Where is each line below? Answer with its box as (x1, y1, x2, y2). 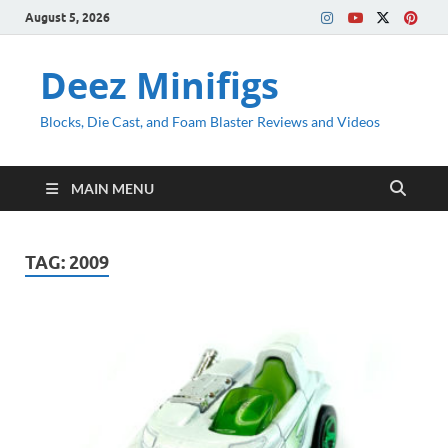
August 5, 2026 (25, 9, 110, 25)
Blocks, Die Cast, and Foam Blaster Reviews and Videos (40, 113, 380, 130)
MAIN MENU (71, 180, 154, 197)
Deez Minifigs (40, 61, 279, 110)
